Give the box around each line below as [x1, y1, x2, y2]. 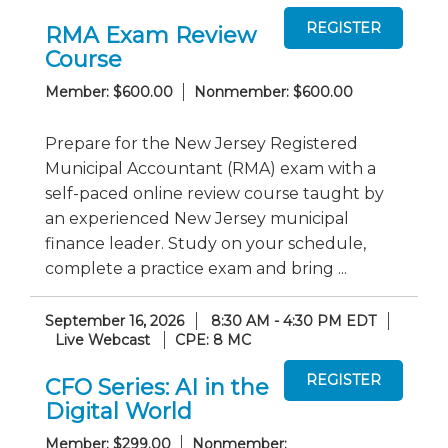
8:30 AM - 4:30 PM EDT [211, 311, 376, 330]
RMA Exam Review [45, 21, 256, 49]
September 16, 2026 [45, 311, 184, 330]
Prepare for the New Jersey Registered [45, 133, 358, 153]
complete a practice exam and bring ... [45, 258, 347, 278]
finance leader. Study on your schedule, [45, 233, 366, 253]
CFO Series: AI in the [45, 374, 269, 401]
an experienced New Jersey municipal [45, 208, 349, 228]
